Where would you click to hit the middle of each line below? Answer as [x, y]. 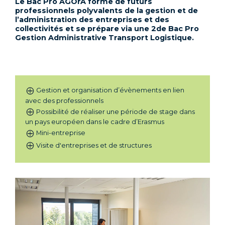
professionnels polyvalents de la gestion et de [106, 11]
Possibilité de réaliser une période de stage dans [116, 111]
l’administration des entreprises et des [92, 20]
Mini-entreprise [61, 133]
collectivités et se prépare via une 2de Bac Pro [107, 29]
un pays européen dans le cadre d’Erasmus [95, 122]
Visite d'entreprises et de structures [94, 145]
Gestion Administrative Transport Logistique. [104, 38]
